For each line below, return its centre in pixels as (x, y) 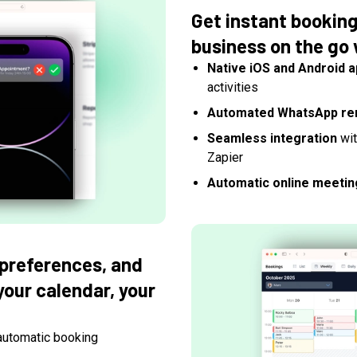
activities (233, 87)
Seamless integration (272, 138)
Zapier (225, 157)
